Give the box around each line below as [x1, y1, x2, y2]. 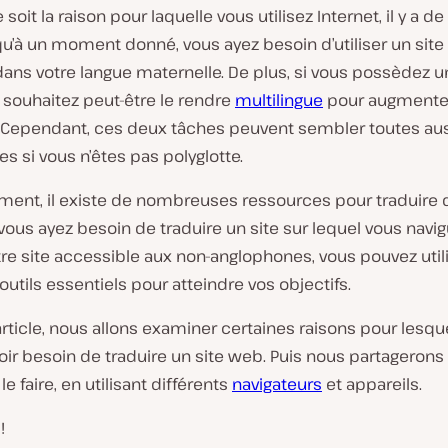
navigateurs [232, 373, 322, 395]
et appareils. [322, 373, 422, 395]
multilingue [235, 89, 323, 111]
